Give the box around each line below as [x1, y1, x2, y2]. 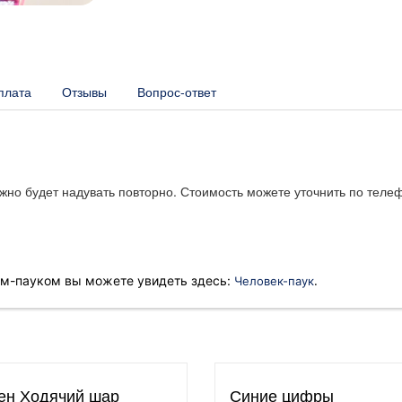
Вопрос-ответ [137, 83, 216, 101]
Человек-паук [231, 274, 314, 289]
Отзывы [62, 83, 107, 101]
